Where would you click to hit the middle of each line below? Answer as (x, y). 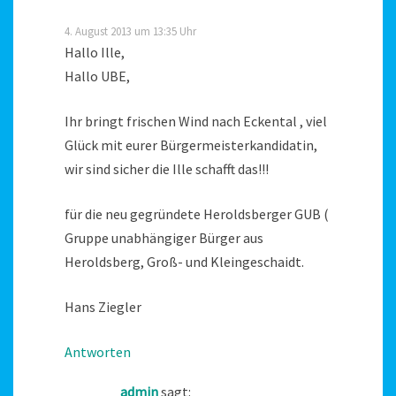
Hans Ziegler (103, 306)
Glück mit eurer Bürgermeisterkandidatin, (191, 145)
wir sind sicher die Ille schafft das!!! (167, 168)
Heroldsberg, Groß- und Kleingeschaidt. (184, 261)
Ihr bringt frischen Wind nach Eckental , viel (196, 121)
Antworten (98, 351)
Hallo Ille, (95, 52)
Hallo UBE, (97, 76)
